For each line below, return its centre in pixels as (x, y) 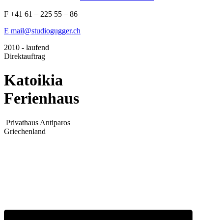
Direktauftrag (25, 56)
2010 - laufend (27, 47)
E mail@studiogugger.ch (42, 31)
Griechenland (25, 131)
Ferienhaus (41, 98)
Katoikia (33, 80)
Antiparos (54, 122)
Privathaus (22, 122)
